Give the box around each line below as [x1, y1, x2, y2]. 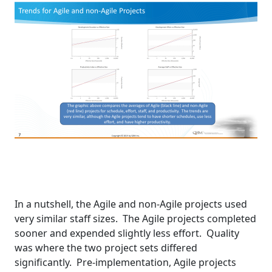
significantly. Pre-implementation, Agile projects [15, 256, 236, 270]
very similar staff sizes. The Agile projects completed [15, 212, 256, 226]
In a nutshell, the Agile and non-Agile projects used [15, 197, 247, 211]
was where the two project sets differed [15, 241, 197, 255]
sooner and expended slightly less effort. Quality [15, 226, 239, 240]
